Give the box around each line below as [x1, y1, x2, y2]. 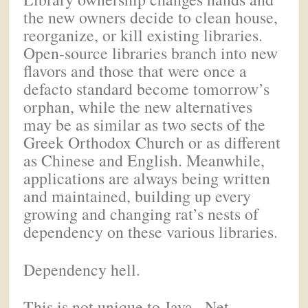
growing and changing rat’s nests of [23, 203, 259, 225]
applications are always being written [23, 167, 271, 190]
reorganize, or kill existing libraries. [23, 24, 263, 47]
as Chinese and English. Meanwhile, [23, 149, 265, 172]
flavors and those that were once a [23, 60, 247, 82]
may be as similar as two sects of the [23, 113, 266, 136]
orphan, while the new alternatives [23, 96, 253, 118]
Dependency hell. [23, 258, 141, 280]
